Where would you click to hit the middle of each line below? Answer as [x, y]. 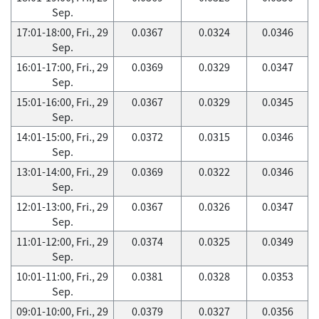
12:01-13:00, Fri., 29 [62, 206]
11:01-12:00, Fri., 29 [62, 241]
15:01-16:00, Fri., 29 [62, 102]
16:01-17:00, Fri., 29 [62, 67]
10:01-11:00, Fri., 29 [62, 276]
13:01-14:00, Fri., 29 [62, 172]
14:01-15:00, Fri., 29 [62, 137]
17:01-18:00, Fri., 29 [62, 32]
